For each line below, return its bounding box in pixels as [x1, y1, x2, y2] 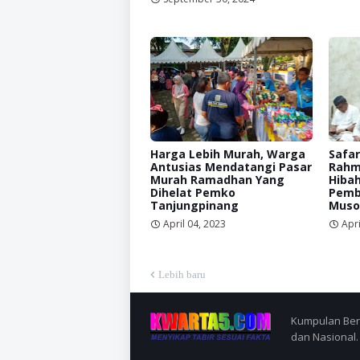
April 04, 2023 [163, 216, 226, 231]
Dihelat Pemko [150, 184, 235, 200]
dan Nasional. [291, 329, 358, 344]
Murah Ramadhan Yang [150, 171, 284, 187]
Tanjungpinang [150, 197, 239, 213]
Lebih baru [158, 268, 206, 280]
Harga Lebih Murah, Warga [150, 145, 305, 162]
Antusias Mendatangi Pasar [150, 158, 312, 174]
